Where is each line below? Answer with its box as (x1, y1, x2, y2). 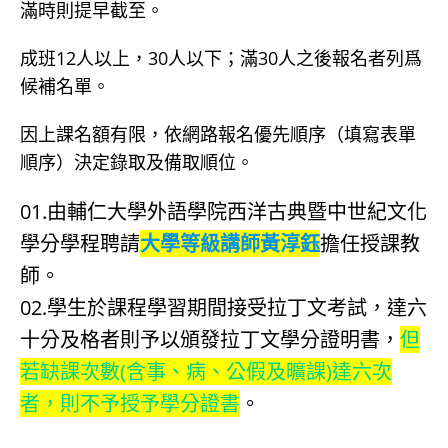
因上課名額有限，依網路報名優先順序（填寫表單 (20, 122, 416, 146)
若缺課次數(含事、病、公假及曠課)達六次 (20, 358, 392, 385)
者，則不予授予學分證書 (20, 390, 240, 417)
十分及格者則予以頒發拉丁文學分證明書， (20, 326, 400, 353)
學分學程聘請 (20, 230, 140, 257)
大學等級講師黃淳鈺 (140, 230, 320, 257)
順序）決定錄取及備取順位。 (20, 150, 254, 174)
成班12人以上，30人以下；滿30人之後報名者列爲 (20, 46, 422, 70)
